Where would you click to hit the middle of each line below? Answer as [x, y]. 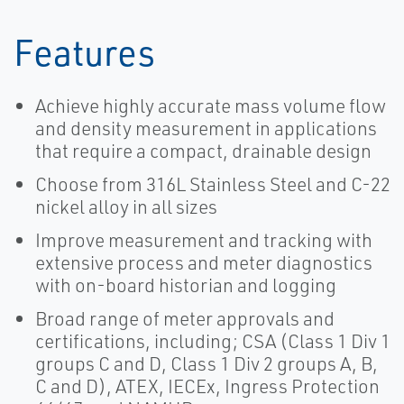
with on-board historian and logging [186, 285]
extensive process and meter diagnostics [204, 263]
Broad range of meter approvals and [185, 319]
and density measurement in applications [206, 129]
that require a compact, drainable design [203, 151]
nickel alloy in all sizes [126, 207]
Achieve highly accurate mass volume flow [211, 106]
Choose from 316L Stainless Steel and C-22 [213, 184]
